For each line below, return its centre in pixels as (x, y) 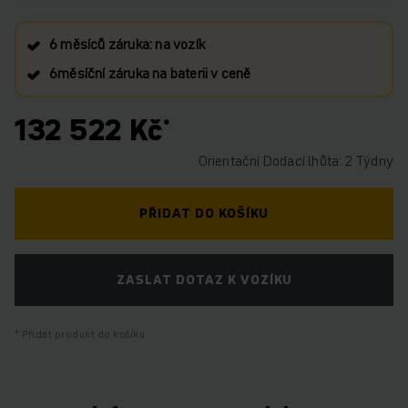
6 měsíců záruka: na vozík (127, 44)
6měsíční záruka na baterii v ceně (150, 73)
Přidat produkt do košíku (82, 334)
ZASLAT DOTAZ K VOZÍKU (204, 280)
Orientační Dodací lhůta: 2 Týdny (296, 160)
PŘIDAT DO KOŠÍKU (204, 213)
